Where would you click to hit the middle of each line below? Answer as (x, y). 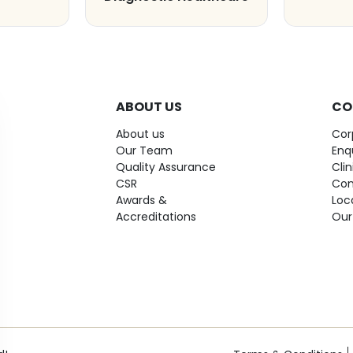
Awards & (141, 200)
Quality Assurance (166, 167)
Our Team (144, 150)
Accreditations (156, 217)
